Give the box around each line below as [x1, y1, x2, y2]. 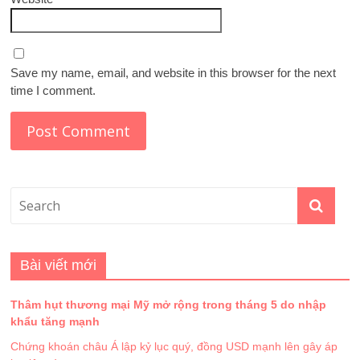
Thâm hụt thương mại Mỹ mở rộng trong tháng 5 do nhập [10, 298, 327, 312]
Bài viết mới [20, 257, 97, 274]
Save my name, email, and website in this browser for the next [10, 66, 337, 80]
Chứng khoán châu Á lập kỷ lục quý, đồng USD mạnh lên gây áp [10, 340, 338, 354]
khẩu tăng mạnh [10, 315, 100, 329]
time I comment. [10, 84, 96, 98]
